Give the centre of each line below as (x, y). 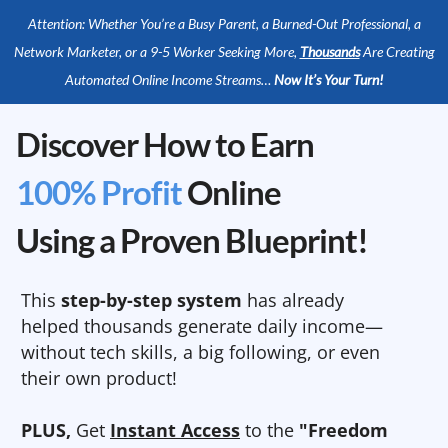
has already (293, 300)
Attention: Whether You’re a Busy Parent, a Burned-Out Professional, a (224, 23)
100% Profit (99, 192)
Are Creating (397, 51)
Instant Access (175, 430)
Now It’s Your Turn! (328, 79)
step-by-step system (151, 300)
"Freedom (343, 430)
